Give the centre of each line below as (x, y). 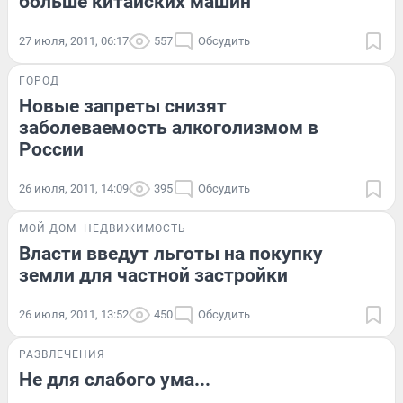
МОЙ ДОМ (48, 229)
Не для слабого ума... (115, 380)
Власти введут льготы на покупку (171, 254)
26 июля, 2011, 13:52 (74, 315)
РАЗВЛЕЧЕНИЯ (62, 355)
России (51, 150)
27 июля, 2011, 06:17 (74, 41)
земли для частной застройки (153, 276)
